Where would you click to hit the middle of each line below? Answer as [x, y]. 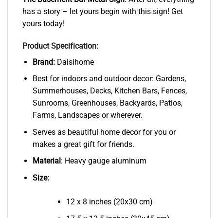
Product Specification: [61, 46]
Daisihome [74, 62]
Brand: [44, 62]
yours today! [44, 23]
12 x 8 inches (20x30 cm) [109, 202]
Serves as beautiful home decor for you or [104, 132]
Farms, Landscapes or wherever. [87, 115]
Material [46, 161]
